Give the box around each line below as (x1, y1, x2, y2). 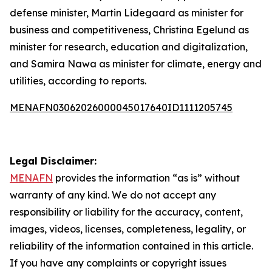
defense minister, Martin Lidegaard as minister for (10, 7, 243, 19)
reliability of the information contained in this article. (10, 240, 253, 252)
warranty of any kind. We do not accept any (10, 189, 216, 201)
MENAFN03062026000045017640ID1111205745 (10, 101, 233, 114)
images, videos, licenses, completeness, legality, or (10, 223, 246, 235)
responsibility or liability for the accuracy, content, (10, 206, 243, 218)
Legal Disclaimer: (10, 155, 97, 167)
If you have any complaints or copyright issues (10, 257, 226, 269)
